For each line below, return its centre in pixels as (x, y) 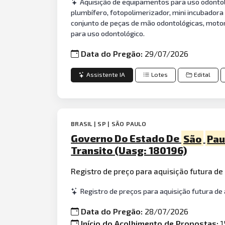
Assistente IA (106, 75)
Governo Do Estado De (126, 138)
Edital (202, 75)
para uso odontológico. (108, 33)
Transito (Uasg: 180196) (129, 150)
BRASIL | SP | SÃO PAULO (108, 124)
